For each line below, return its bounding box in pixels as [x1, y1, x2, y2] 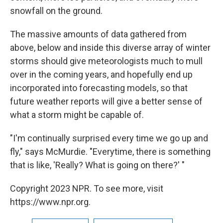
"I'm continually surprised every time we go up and [10, 133, 208, 144]
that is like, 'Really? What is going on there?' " [10, 160, 185, 171]
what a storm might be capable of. [10, 110, 144, 120]
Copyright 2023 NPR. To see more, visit [10, 183, 163, 194]
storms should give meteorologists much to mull [10, 56, 203, 67]
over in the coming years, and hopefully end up [10, 69, 193, 80]
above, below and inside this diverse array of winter [10, 42, 211, 53]
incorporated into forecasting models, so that [10, 83, 188, 94]
